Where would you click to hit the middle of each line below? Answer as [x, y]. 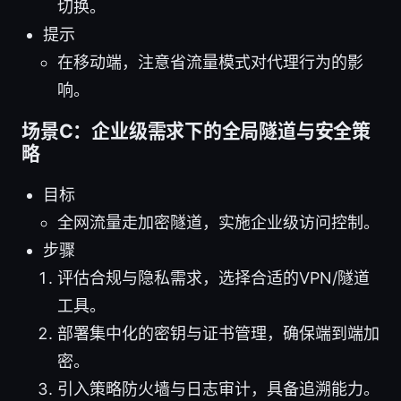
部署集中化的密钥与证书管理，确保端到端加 [218, 333]
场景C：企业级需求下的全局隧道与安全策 [196, 131]
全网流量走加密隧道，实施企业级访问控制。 [218, 222]
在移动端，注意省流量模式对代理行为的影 [210, 62]
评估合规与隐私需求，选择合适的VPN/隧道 [213, 277]
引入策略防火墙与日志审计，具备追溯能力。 [218, 388]
